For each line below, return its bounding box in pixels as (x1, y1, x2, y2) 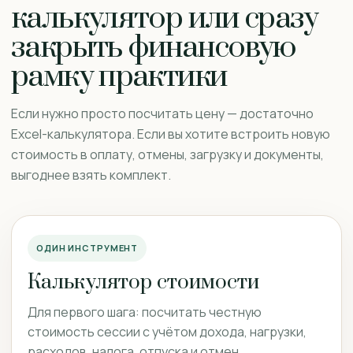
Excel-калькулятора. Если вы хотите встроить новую (11, 125, 330, 143)
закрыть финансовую (11, 28, 296, 67)
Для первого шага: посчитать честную (28, 303, 262, 321)
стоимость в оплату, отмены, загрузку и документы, (11, 146, 324, 163)
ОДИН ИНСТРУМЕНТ (36, 242, 139, 254)
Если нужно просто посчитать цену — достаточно (11, 105, 314, 122)
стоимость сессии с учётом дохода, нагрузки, (28, 323, 307, 340)
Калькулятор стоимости (28, 269, 259, 295)
